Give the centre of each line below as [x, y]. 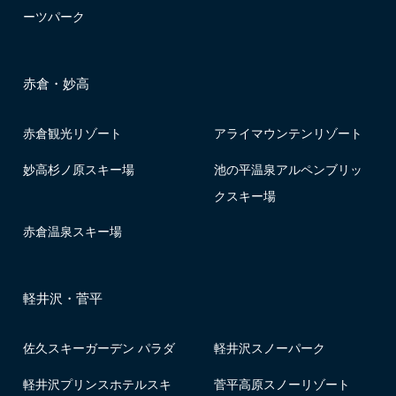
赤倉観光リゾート [72, 132]
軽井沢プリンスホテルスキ [97, 383]
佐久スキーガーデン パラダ [99, 347]
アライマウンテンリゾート [289, 132]
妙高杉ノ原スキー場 [78, 168]
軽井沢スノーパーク [270, 347]
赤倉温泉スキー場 [72, 231]
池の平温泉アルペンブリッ [289, 168]
